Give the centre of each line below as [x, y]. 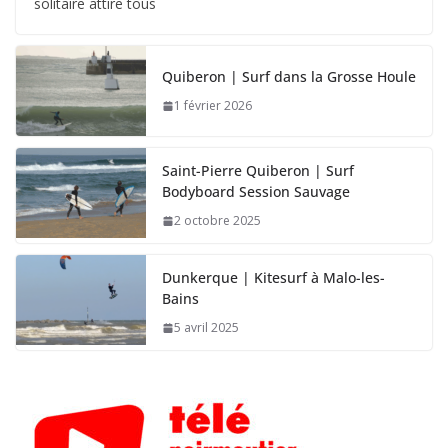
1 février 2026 [213, 106]
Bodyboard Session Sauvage [256, 192]
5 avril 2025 [206, 328]
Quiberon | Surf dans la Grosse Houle [289, 77]
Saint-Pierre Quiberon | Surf [258, 171]
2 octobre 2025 [217, 221]
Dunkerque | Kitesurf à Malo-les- [273, 278]
